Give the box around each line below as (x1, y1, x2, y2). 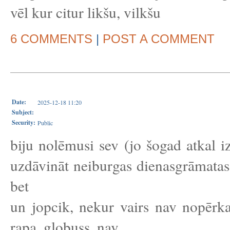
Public (37, 119, 53, 127)
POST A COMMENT (103, 32, 215, 46)
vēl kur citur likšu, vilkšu (10, 2, 161, 22)
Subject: (12, 108, 34, 117)
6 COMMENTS (10, 32, 92, 46)
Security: (12, 118, 35, 127)
